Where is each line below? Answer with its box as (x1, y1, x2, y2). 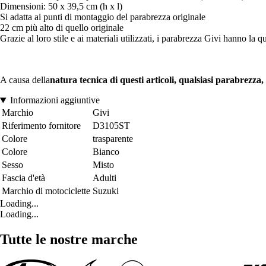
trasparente (93, 134, 133, 144)
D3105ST (93, 121, 130, 131)
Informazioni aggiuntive (9, 95, 100, 106)
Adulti (93, 173, 116, 183)
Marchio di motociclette (2, 186, 90, 197)
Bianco (93, 147, 119, 157)
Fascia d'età (2, 173, 45, 183)
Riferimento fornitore (2, 121, 81, 131)
